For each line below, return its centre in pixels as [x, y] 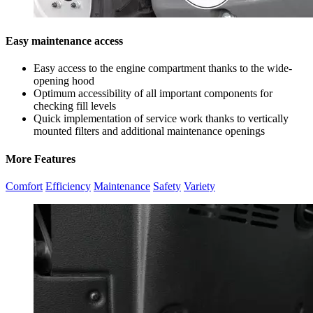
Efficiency [68, 186]
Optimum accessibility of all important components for [153, 94]
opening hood [64, 81]
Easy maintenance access [64, 41]
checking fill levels [75, 106]
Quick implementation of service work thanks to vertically [161, 119]
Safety [167, 186]
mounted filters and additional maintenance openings [149, 131]
